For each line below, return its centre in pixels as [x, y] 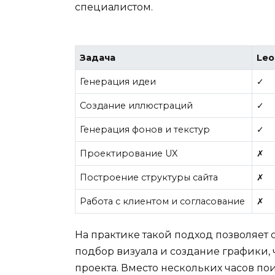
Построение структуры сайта [149, 177]
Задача [98, 57]
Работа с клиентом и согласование [163, 201]
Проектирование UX [129, 153]
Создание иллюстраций [137, 105]
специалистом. [114, 7]
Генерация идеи [118, 81]
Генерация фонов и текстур [145, 129]
